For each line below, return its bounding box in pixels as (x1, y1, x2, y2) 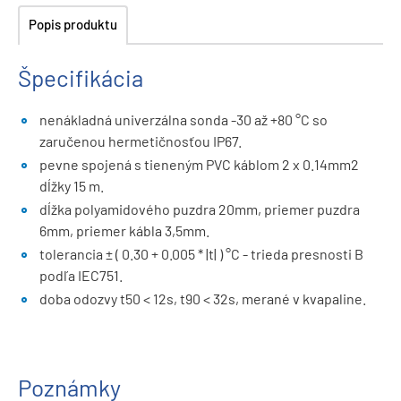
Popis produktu (29, 16, 117, 32)
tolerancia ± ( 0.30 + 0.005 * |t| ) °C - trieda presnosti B (39, 245, 363, 262)
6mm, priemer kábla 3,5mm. (39, 222, 209, 239)
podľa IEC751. (39, 267, 123, 284)
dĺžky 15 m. (39, 177, 104, 194)
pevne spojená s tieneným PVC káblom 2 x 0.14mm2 (39, 156, 359, 173)
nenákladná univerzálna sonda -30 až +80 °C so (39, 111, 328, 128)
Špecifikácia (18, 64, 143, 91)
